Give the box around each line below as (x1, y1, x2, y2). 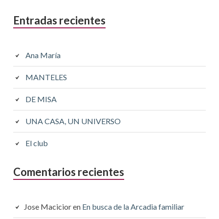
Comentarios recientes (13, 165, 124, 179)
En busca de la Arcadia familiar (82, 202, 184, 212)
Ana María (25, 50, 61, 60)
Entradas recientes (13, 14, 106, 27)
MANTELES (25, 72, 67, 82)
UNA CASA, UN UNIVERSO (25, 116, 121, 126)
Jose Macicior (23, 202, 71, 212)
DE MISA (25, 94, 57, 104)
